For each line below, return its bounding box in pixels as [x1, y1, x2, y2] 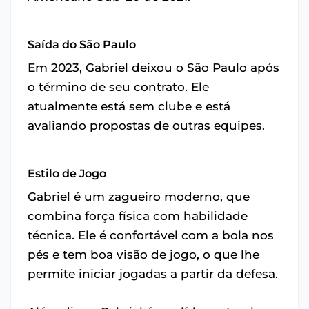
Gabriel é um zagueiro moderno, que [28, 190, 250, 203]
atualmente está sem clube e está [28, 99, 230, 113]
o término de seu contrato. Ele [28, 80, 209, 94]
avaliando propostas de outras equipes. [28, 119, 265, 132]
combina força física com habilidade [28, 209, 248, 223]
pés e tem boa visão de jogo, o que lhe [28, 248, 259, 261]
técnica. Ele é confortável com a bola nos [28, 228, 274, 242]
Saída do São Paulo [28, 38, 136, 51]
